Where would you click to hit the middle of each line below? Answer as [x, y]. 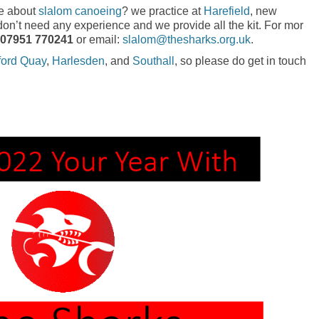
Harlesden [78, 61]
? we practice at [163, 11]
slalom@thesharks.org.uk [187, 39]
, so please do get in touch [240, 61]
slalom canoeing [80, 11]
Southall [153, 61]
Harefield [227, 11]
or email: [98, 39]
